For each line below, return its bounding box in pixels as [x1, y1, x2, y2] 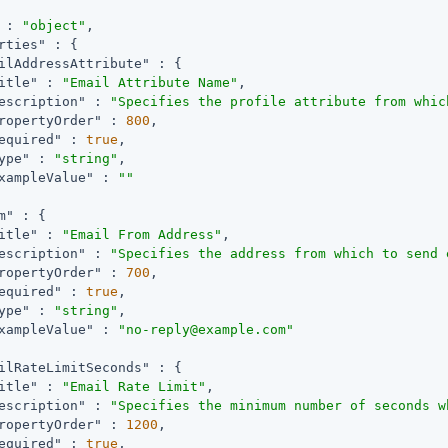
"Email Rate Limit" [62, 378, 207, 394]
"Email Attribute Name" [62, 74, 239, 90]
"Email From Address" [62, 226, 223, 242]
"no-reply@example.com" [118, 321, 295, 337]
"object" [22, 17, 87, 33]
